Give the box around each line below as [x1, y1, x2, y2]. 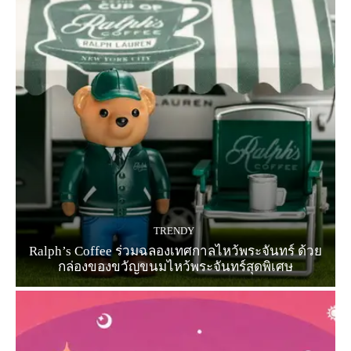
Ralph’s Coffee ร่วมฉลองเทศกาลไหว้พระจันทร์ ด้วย [29, 243, 322, 259]
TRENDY [153, 224, 194, 237]
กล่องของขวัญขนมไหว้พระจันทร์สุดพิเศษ [58, 259, 293, 274]
